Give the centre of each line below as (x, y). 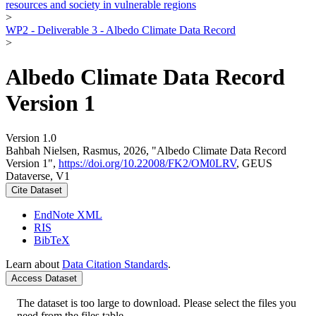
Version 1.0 (31, 138)
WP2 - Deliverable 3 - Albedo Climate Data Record (121, 30)
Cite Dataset (37, 190)
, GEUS (254, 163)
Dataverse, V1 (38, 176)
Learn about (34, 264)
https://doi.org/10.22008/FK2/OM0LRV (147, 163)
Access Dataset (44, 278)
